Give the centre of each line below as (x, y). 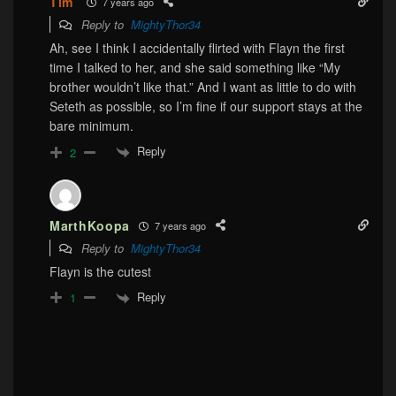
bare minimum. (91, 126)
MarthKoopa (90, 226)
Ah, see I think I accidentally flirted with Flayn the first (197, 48)
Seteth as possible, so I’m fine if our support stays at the (206, 107)
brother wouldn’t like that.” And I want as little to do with (203, 87)
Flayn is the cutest (100, 272)
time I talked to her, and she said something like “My (195, 68)
